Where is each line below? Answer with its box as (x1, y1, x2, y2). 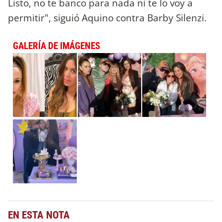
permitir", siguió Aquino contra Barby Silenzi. (8, 10, 207, 24)
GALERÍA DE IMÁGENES (13, 40, 100, 52)
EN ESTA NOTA (8, 209, 70, 221)
